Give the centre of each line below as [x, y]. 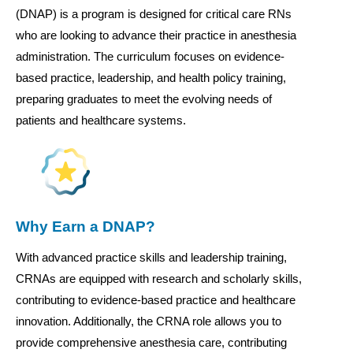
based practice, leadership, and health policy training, [151, 77]
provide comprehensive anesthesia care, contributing [151, 342]
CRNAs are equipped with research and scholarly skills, [159, 278]
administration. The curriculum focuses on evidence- [150, 56]
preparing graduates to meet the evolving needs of [144, 98]
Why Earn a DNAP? [85, 226]
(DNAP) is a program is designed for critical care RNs [154, 13]
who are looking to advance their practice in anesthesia [156, 35]
